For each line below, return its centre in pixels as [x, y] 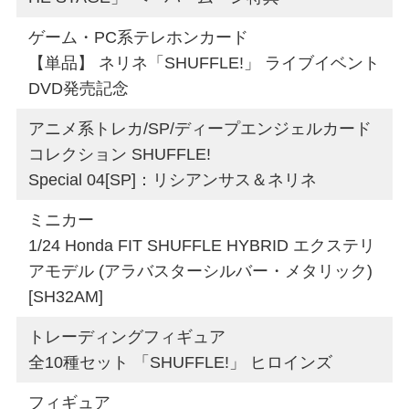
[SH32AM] [66, 296]
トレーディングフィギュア [127, 336]
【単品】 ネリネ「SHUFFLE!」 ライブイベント [204, 63]
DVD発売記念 [79, 88]
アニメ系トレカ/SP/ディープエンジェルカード [200, 128]
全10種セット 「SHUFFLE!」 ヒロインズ [181, 362]
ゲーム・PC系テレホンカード [139, 37]
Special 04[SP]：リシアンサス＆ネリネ [173, 179]
